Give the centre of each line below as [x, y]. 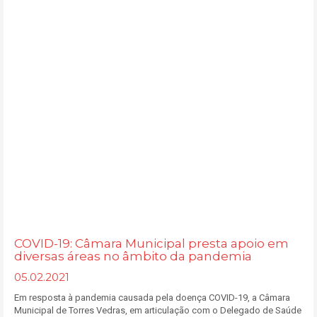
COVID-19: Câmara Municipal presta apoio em [151, 243]
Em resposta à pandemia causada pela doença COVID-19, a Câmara [152, 298]
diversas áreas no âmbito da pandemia [133, 256]
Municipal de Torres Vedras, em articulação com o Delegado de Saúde [158, 310]
